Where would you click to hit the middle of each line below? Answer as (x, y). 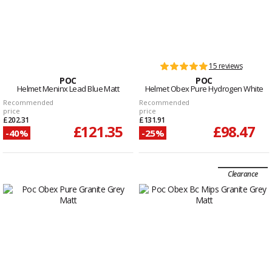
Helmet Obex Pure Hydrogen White (204, 89)
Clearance (243, 174)
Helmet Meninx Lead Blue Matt (68, 89)
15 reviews (226, 66)
